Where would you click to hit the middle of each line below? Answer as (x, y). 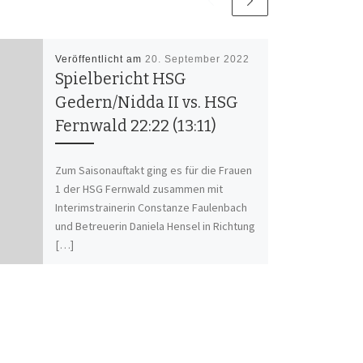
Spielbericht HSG (120, 79)
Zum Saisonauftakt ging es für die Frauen (153, 171)
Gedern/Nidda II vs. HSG (146, 102)
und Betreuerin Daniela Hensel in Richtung (155, 226)
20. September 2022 (197, 59)
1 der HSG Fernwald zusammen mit (139, 189)
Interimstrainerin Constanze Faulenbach (151, 208)
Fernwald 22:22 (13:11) (135, 126)
